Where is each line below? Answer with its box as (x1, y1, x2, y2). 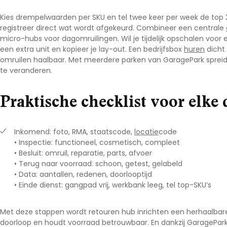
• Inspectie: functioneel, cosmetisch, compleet (14, 137, 180, 147)
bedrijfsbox (143, 44, 184, 54)
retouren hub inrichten (89, 207, 169, 217)
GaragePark (163, 55, 204, 65)
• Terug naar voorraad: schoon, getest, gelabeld (14, 159, 182, 169)
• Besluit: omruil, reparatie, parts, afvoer (14, 148, 152, 158)
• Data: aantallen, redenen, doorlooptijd (14, 169, 152, 179)
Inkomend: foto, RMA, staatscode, (14, 127, 134, 137)
